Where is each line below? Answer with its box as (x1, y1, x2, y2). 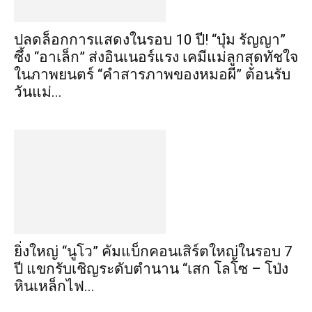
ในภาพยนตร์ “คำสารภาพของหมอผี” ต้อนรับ (14, 66, 290, 83)
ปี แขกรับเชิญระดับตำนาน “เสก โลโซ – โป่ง (14, 260, 288, 277)
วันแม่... (14, 84, 62, 100)
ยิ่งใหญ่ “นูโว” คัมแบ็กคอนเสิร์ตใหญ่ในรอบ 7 (14, 243, 292, 260)
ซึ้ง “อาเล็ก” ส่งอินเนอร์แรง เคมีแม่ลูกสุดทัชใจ (14, 49, 298, 65)
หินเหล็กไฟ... (14, 278, 95, 295)
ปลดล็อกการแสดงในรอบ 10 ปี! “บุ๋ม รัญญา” (14, 31, 286, 48)
